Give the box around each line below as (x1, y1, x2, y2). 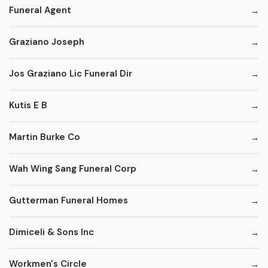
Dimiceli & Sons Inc (9, 226, 94, 239)
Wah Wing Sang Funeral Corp (9, 163, 136, 175)
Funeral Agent (9, 4, 71, 17)
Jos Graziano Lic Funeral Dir (9, 68, 132, 80)
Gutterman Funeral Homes (9, 194, 128, 207)
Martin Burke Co (9, 131, 80, 144)
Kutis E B (9, 99, 47, 112)
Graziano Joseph (9, 36, 84, 48)
